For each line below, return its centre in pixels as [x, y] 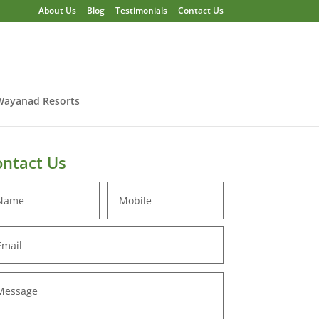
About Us [57, 10]
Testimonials [141, 10]
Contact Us [200, 10]
